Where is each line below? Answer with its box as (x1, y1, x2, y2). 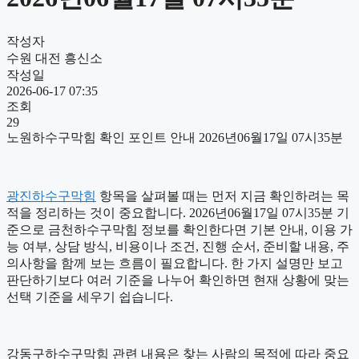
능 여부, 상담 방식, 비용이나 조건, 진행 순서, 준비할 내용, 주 (6, 239, 349, 253)
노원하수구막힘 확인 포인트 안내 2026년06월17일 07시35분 (6, 130, 343, 144)
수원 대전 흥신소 (6, 50, 103, 65)
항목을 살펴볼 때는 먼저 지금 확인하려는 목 (96, 188, 349, 203)
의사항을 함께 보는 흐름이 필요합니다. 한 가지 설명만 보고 (6, 256, 343, 270)
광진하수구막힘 (6, 188, 96, 203)
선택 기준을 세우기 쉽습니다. (6, 289, 173, 304)
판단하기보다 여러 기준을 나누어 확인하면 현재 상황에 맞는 (6, 272, 349, 287)
